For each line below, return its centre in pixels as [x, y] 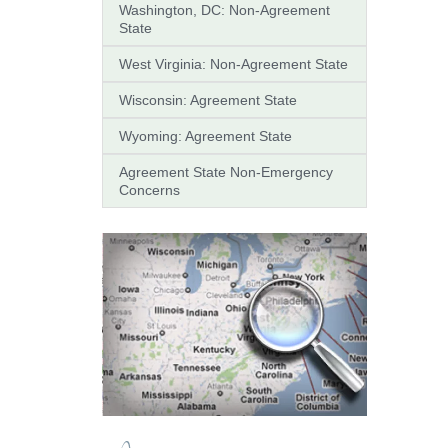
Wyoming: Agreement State [205, 135]
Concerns [149, 189]
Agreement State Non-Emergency [226, 171]
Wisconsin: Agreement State [208, 99]
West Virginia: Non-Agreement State [233, 63]
